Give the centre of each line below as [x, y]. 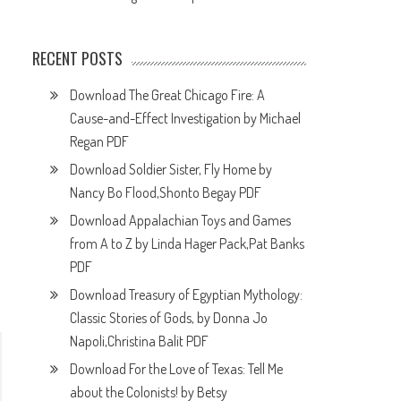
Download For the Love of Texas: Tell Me [177, 368]
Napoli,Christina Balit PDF [140, 341]
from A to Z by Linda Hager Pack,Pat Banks [188, 243]
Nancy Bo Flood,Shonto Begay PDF [166, 192]
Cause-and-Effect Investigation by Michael [186, 118]
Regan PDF [100, 141]
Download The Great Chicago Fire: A [168, 94]
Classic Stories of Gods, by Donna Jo [169, 317]
